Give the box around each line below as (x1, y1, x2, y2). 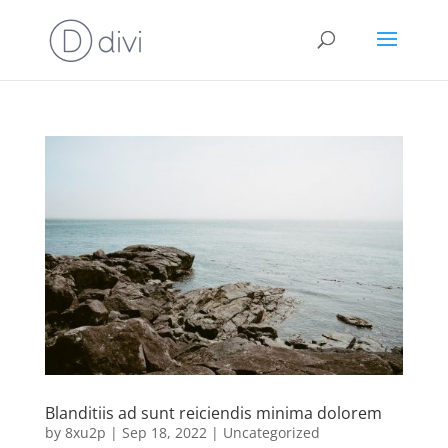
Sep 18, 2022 (121, 422, 207, 442)
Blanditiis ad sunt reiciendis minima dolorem (44, 401, 382, 424)
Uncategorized (222, 422, 320, 442)
